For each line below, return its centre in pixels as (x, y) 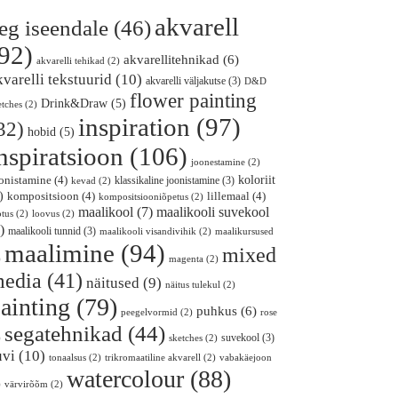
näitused (113, 283)
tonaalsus (68, 358)
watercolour (126, 379)
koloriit (257, 180)
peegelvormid (150, 313)
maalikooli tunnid (45, 231)
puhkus (217, 311)
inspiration (135, 127)
